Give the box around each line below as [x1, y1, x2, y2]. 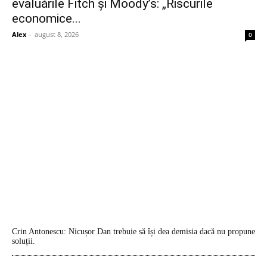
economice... [12, 11, 81, 26]
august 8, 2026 [35, 29, 79, 39]
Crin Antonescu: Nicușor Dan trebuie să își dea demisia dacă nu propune [12, 226, 255, 236]
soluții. [12, 236, 35, 246]
